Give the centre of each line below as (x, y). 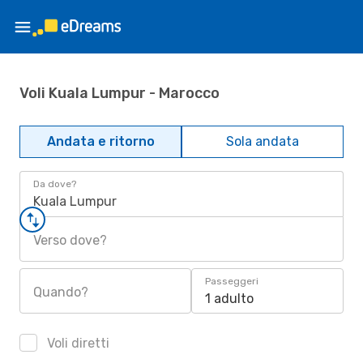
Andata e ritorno (100, 141)
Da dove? (55, 184)
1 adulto (229, 299)
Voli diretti (77, 343)
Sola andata (263, 141)
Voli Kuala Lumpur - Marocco (120, 93)
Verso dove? (70, 240)
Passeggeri (232, 281)
